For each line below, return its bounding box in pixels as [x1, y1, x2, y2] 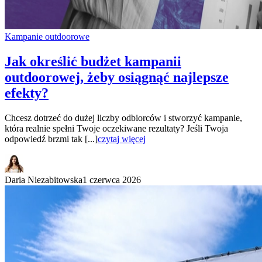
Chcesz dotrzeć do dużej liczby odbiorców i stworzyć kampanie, [5, 112, 242, 123]
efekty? [5, 85, 49, 101]
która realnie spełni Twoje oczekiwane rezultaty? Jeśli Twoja [5, 123, 228, 133]
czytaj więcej [98, 133, 146, 144]
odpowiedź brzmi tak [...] [5, 133, 98, 144]
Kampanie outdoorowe [5, 32, 89, 42]
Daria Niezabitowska [5, 174, 82, 185]
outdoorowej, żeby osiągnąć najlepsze [5, 70, 229, 85]
